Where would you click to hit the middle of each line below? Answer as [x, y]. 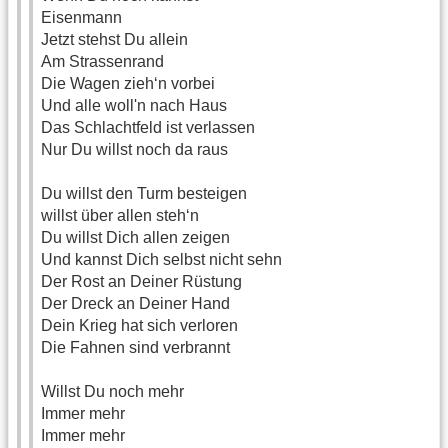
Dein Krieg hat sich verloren [139, 326]
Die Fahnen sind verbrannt [135, 348]
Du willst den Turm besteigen [144, 194]
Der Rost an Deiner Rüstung [141, 282]
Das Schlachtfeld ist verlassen [148, 128]
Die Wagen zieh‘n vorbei [128, 84]
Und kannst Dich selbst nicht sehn [161, 260]
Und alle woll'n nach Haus [134, 106]
